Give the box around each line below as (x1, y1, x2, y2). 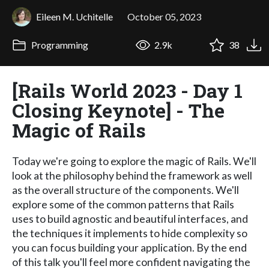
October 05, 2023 (127, 10, 201, 22)
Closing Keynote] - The (12, 97, 225, 123)
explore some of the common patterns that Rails (12, 198, 234, 211)
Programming (29, 39, 88, 51)
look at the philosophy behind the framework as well (12, 169, 252, 182)
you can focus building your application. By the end (12, 241, 247, 254)
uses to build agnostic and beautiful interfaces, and (12, 212, 248, 225)
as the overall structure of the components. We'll (12, 183, 239, 196)
